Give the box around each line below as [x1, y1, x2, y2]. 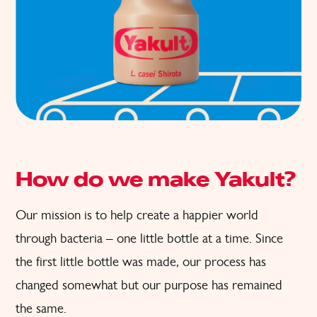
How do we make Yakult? [16, 171, 296, 190]
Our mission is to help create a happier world [16, 206, 258, 223]
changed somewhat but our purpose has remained [16, 276, 282, 293]
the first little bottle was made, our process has [16, 253, 266, 270]
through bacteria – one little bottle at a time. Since [16, 229, 283, 246]
